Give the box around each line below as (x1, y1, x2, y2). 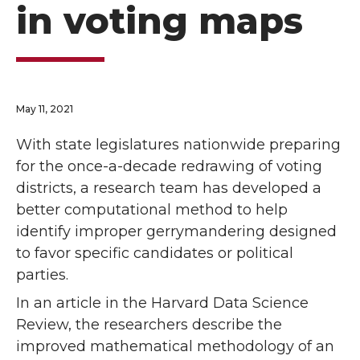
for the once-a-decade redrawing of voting (16, 157, 322, 176)
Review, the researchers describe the (16, 316, 282, 334)
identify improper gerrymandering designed (16, 223, 337, 241)
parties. (16, 266, 68, 284)
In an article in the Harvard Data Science (16, 294, 309, 313)
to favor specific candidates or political (16, 244, 293, 263)
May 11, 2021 (16, 103, 73, 115)
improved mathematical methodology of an (16, 337, 334, 356)
